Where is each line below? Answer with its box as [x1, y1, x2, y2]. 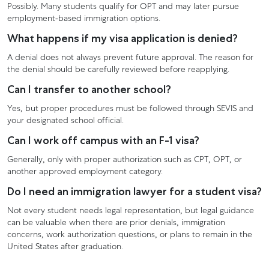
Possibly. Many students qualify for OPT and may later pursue [7, 2, 239, 11]
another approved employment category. [7, 168, 163, 177]
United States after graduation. [7, 243, 123, 252]
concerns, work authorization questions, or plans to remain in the [7, 231, 252, 240]
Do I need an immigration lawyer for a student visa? [7, 184, 262, 198]
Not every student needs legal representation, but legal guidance [7, 207, 254, 216]
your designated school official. [7, 116, 124, 125]
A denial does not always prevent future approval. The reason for [7, 53, 253, 62]
